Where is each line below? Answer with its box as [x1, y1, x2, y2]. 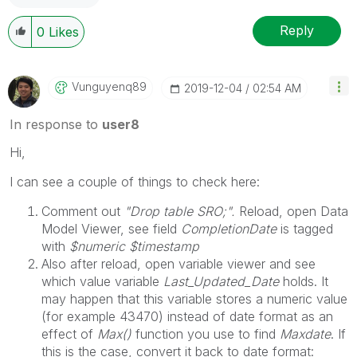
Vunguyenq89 [72, 79, 147, 93]
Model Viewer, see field [41, 220, 181, 237]
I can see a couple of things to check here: [10, 173, 260, 190]
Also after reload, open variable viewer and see [41, 255, 316, 272]
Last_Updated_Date [163, 273, 279, 289]
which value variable [41, 273, 163, 289]
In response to [10, 116, 102, 132]
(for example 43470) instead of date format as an [41, 308, 333, 324]
